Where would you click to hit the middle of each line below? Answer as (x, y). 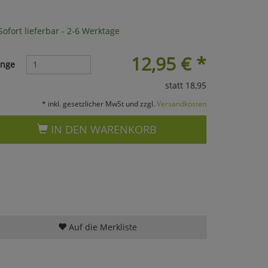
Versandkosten (181, 103)
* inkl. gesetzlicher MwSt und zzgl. (99, 103)
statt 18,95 (185, 85)
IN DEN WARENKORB (103, 129)
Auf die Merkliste (101, 227)
